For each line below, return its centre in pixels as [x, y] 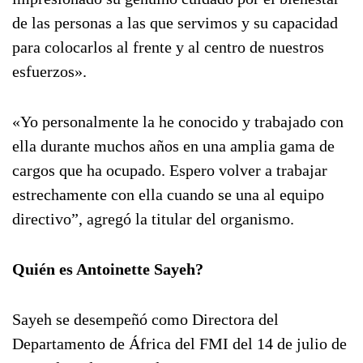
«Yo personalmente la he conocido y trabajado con [178, 122]
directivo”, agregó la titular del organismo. [153, 219]
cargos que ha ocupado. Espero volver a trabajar [170, 170]
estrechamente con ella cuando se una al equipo [168, 194]
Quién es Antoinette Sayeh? [108, 269]
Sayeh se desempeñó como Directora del [145, 319]
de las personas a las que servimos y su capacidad [175, 23]
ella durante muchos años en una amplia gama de [173, 146]
